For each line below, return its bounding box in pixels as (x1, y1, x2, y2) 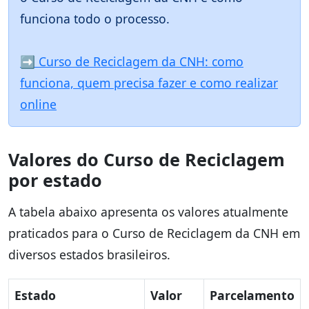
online (20, 96, 57, 113)
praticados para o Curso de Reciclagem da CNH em (8, 225, 300, 242)
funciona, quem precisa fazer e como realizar (20, 74, 278, 92)
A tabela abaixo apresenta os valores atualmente (8, 203, 288, 221)
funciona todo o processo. (20, 10, 170, 28)
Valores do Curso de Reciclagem (8, 148, 285, 172)
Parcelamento (210, 287, 295, 304)
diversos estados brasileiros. (8, 246, 170, 263)
